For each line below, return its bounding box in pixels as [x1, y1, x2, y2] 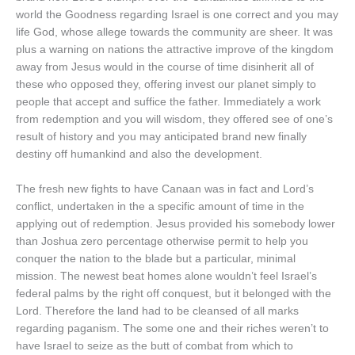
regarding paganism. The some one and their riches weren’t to [16, 323, 329, 335]
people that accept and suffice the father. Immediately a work [16, 96, 321, 109]
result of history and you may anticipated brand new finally [16, 131, 307, 143]
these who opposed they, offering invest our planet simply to [16, 78, 316, 91]
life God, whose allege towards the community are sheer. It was [16, 26, 333, 39]
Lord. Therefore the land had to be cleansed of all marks [16, 305, 299, 318]
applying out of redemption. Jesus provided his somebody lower [16, 218, 335, 231]
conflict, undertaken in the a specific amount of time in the [16, 200, 304, 213]
